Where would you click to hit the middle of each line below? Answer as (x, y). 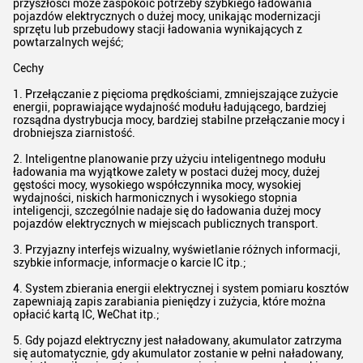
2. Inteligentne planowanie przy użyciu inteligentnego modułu (169, 159)
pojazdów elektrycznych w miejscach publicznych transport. (166, 224)
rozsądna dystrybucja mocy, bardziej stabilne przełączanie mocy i (179, 120)
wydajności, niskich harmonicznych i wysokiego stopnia (155, 198)
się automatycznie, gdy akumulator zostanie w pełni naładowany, (178, 354)
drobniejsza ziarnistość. (74, 133)
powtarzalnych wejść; (68, 43)
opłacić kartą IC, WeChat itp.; (86, 315)
